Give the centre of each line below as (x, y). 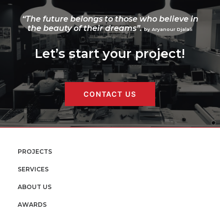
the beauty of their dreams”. (85, 28)
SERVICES (33, 169)
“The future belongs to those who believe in (110, 19)
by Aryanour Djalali (168, 29)
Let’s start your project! (110, 53)
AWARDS (32, 205)
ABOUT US (35, 187)
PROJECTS (35, 151)
